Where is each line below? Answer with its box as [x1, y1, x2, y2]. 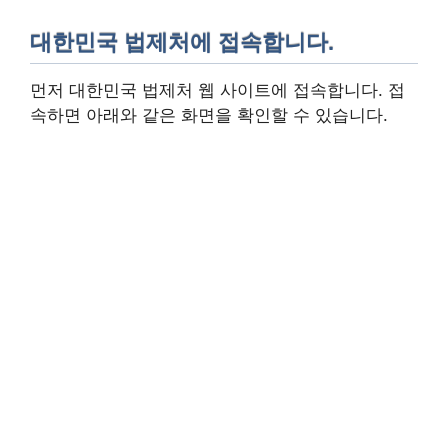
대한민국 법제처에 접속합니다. [30, 29, 334, 55]
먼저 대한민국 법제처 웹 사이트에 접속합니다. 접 [30, 80, 405, 101]
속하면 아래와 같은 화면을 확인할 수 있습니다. [30, 105, 388, 126]
